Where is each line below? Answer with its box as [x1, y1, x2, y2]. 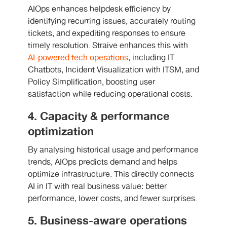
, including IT [128, 52, 174, 65]
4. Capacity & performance [28, 107, 170, 126]
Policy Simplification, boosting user [28, 76, 155, 89]
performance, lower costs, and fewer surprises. [28, 193, 197, 206]
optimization [28, 123, 94, 141]
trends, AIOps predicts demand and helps [28, 156, 177, 169]
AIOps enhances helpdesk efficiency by [28, 3, 171, 16]
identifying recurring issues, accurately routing [28, 15, 196, 28]
